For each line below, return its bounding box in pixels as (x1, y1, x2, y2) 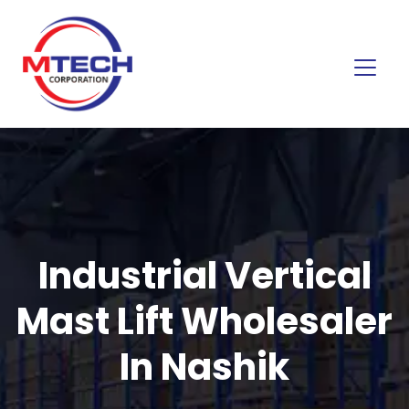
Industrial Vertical (37, 249, 372, 301)
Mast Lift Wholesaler (16, 295, 393, 347)
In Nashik (120, 341, 289, 393)
